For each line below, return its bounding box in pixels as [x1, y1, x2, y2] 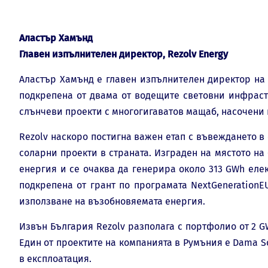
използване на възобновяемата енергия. [19, 195, 205, 207]
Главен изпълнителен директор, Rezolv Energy [19, 48, 228, 60]
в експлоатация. [19, 252, 92, 264]
